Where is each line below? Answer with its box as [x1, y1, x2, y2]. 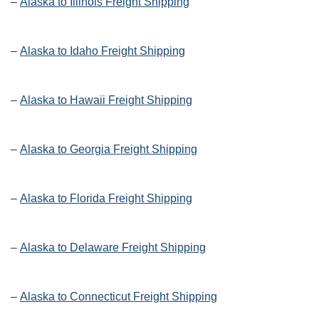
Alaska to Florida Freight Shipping [20, 192, 192, 205]
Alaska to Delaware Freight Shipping [20, 241, 206, 254]
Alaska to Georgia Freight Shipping [20, 143, 197, 156]
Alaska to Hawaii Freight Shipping [20, 94, 192, 107]
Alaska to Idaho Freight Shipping [20, 45, 185, 58]
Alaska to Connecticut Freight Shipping [20, 291, 217, 303]
